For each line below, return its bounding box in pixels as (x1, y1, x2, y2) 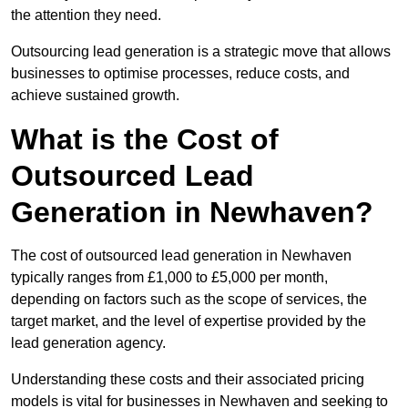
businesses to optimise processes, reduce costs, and (11, 66, 350, 82)
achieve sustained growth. (11, 87, 179, 104)
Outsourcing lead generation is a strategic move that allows (11, 44, 391, 60)
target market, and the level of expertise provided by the (11, 313, 366, 330)
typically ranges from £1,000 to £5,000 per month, (11, 270, 328, 286)
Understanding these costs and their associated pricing (11, 372, 364, 388)
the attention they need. (11, 7, 161, 24)
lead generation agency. (11, 335, 166, 352)
